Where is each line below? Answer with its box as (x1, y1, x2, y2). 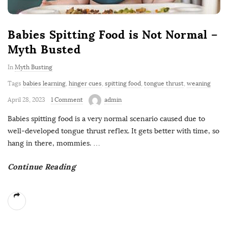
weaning (187, 80, 211, 88)
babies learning (23, 80, 66, 88)
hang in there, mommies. (8, 139, 91, 148)
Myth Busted (8, 42, 81, 57)
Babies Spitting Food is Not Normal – (8, 27, 218, 42)
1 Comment (51, 96, 83, 104)
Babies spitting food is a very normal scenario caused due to (8, 115, 205, 124)
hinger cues (69, 80, 102, 88)
